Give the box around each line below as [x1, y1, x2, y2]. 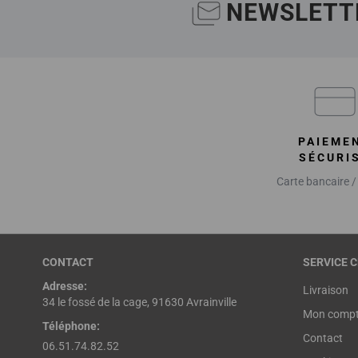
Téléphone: [42, 320, 100, 332]
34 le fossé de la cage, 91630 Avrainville [42, 296, 237, 308]
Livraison [302, 284, 348, 296]
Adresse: [42, 280, 87, 292]
